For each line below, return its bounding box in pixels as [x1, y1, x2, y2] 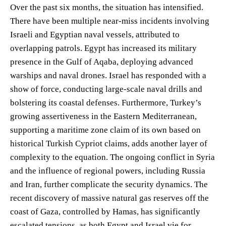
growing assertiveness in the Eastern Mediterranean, [10, 111, 197, 121]
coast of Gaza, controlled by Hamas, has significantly [10, 206, 200, 216]
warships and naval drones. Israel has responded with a [10, 70, 206, 80]
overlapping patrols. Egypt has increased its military [10, 43, 197, 53]
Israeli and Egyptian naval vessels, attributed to [10, 29, 180, 39]
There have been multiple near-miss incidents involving [10, 16, 209, 26]
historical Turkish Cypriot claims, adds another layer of [10, 138, 207, 148]
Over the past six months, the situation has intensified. [10, 2, 203, 12]
